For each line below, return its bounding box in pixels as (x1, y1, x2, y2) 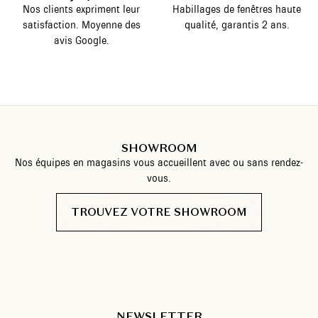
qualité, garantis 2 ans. (184, 18, 290, 32)
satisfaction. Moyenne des (22, 18, 141, 32)
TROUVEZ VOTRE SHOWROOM (71, 205, 247, 219)
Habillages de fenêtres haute (172, 3, 301, 16)
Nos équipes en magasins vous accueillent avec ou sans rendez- (15, 156, 303, 170)
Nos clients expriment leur (23, 3, 140, 16)
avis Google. (53, 34, 109, 48)
